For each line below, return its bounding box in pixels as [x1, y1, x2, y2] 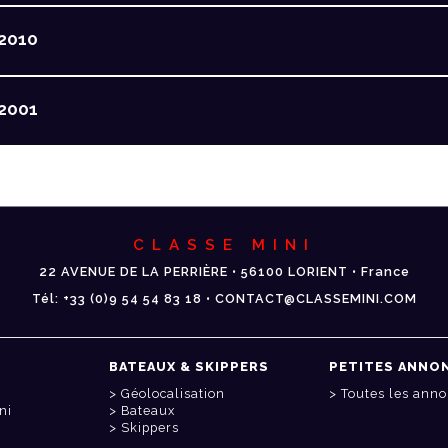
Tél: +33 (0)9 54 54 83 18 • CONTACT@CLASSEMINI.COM [31, 291, 417, 307]
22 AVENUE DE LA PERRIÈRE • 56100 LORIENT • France [38, 264, 410, 280]
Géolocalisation [121, 386, 225, 402]
